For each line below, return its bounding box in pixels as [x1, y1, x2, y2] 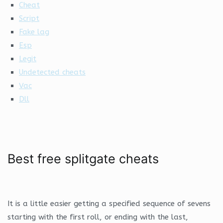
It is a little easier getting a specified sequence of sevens [7, 199, 211, 208]
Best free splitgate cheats [7, 151, 159, 166]
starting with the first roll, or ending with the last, [7, 212, 188, 222]
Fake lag [19, 27, 50, 36]
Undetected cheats [19, 67, 86, 77]
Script [19, 13, 40, 23]
